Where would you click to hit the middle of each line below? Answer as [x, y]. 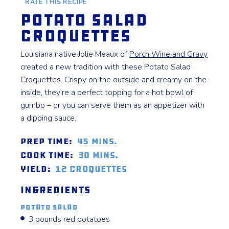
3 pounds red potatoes [70, 219]
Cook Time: [47, 155]
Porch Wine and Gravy [169, 54]
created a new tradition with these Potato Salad [106, 67]
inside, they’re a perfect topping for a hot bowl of [107, 92]
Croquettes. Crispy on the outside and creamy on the [114, 79]
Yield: [36, 169]
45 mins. [97, 141]
